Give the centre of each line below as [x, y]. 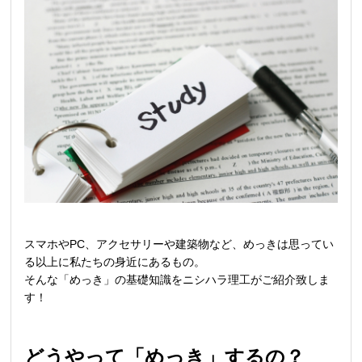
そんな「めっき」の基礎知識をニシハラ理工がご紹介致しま [177, 279]
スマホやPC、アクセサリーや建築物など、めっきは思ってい [179, 244]
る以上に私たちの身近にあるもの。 [115, 261]
